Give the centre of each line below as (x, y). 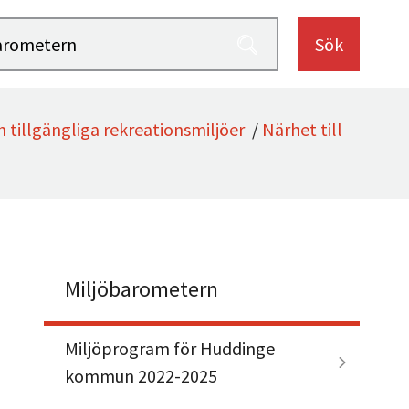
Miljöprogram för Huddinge (169, 348)
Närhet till (302, 129)
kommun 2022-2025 (141, 375)
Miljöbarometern (141, 288)
